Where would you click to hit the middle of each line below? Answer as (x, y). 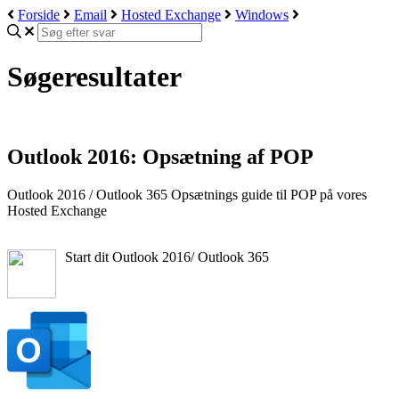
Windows (262, 15)
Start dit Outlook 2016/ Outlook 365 (167, 256)
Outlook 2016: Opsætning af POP (160, 156)
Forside (39, 15)
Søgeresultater (94, 77)
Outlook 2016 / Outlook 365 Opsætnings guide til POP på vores (187, 194)
